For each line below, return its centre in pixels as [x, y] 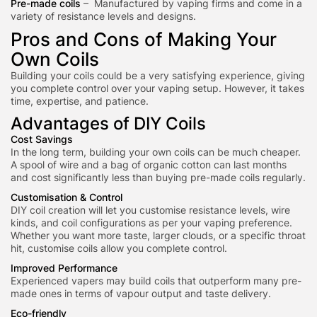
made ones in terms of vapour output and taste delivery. [142, 293]
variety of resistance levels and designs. [103, 16]
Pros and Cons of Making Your [144, 39]
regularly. [284, 177]
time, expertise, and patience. [80, 101]
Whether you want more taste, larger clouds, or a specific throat [158, 235]
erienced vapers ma [74, 281]
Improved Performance [64, 268]
